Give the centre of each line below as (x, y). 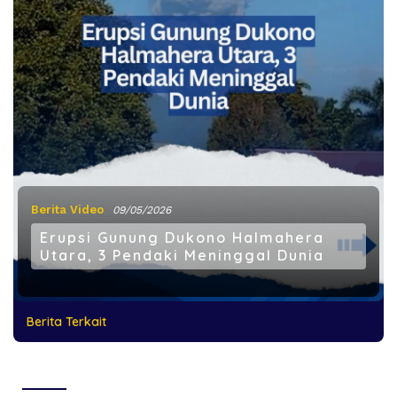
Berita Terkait (66, 322)
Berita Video (67, 210)
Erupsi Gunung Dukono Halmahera (182, 238)
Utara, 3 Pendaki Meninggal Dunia (182, 256)
